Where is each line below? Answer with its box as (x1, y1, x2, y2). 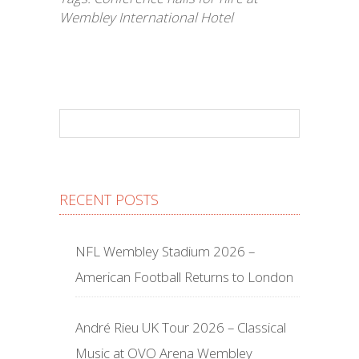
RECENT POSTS (59, 190, 159, 210)
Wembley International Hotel (59, 8, 233, 27)
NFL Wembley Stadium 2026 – (75, 242, 255, 261)
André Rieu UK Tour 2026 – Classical (75, 318, 286, 337)
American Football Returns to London (75, 268, 293, 287)
